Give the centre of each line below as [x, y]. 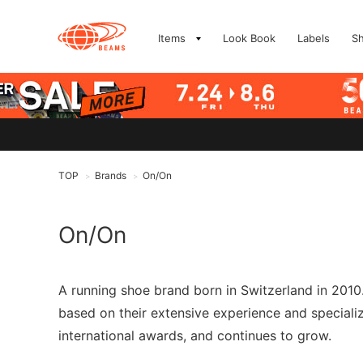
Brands [111, 175]
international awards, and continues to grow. [195, 335]
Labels [314, 38]
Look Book [249, 38]
